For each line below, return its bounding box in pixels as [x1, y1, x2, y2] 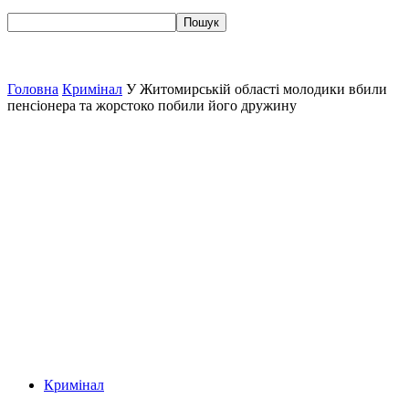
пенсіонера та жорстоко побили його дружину [7, 98, 297, 113]
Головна [7, 81, 58, 97]
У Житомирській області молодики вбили [126, 81, 387, 97]
